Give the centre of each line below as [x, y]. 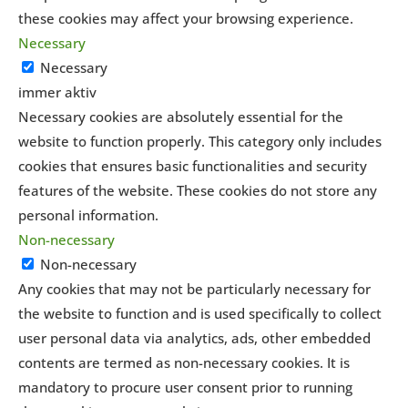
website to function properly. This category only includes [200, 141]
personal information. [88, 215]
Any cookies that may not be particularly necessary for [194, 289]
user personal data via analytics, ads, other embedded [194, 338]
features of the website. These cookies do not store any [198, 190]
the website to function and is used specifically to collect [200, 313]
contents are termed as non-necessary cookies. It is [184, 362]
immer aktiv [57, 92]
